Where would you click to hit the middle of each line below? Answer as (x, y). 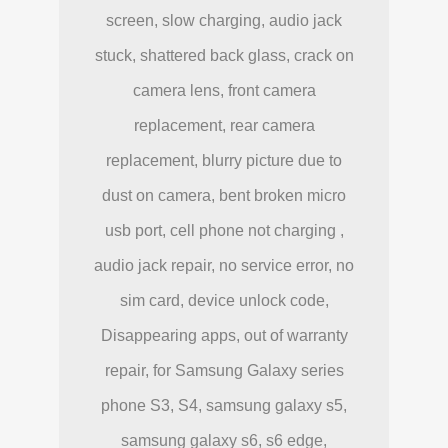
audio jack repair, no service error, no (224, 265)
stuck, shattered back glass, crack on (224, 55)
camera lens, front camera (224, 90)
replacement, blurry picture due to (224, 160)
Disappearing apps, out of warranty (224, 335)
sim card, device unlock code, (224, 300)
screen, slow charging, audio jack (224, 20)
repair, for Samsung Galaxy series (224, 370)
